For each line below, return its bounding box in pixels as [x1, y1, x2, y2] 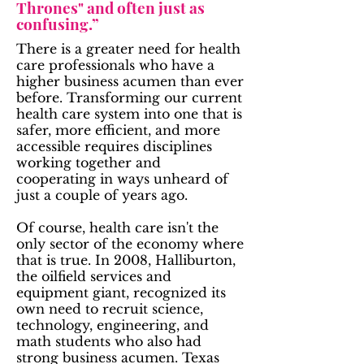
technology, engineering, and [16, 317, 209, 333]
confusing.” [16, 13, 99, 34]
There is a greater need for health [16, 41, 240, 57]
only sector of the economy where [16, 236, 244, 252]
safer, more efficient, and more [16, 122, 220, 138]
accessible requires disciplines [16, 138, 212, 154]
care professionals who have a [16, 57, 214, 73]
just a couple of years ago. [16, 187, 188, 203]
